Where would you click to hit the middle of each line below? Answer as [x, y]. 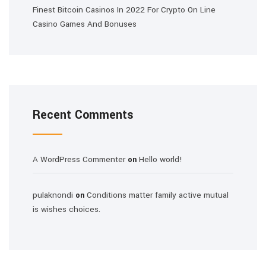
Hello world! [161, 159]
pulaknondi [53, 195]
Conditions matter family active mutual [158, 195]
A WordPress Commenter [79, 159]
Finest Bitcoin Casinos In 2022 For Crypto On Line [124, 10]
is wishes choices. [66, 209]
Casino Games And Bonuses [85, 24]
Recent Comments [83, 115]
